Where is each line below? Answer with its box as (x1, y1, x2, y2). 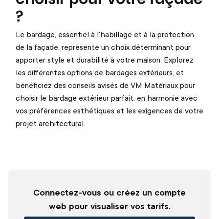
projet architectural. (16, 118, 85, 129)
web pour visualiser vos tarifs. (48, 199, 171, 212)
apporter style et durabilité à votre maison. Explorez (16, 54, 194, 66)
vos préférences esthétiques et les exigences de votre (16, 105, 203, 116)
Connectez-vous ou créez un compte (33, 186, 186, 198)
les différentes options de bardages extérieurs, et (16, 67, 184, 78)
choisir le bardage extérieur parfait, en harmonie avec (16, 92, 197, 104)
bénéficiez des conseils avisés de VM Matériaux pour (16, 80, 195, 91)
